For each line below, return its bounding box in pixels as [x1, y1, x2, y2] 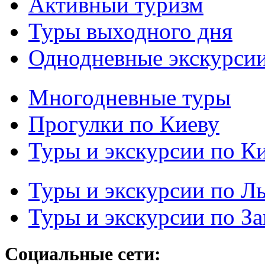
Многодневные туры [28, 84, 231, 110]
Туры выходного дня [28, 18, 232, 44]
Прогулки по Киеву [28, 111, 219, 137]
